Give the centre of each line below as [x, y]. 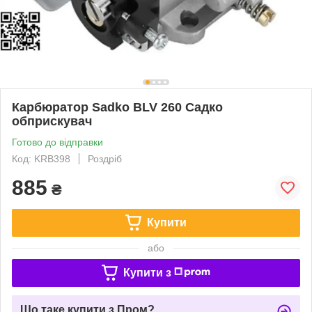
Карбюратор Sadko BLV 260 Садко [117, 107]
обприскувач [52, 121]
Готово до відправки [57, 142]
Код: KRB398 [41, 158]
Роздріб [105, 158]
